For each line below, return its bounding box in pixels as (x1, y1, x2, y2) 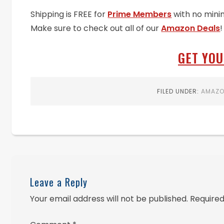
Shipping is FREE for (30, 8, 108, 20)
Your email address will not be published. (30, 192, 188, 204)
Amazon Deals (161, 22, 220, 34)
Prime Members (107, 8, 172, 20)
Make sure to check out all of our (30, 22, 161, 34)
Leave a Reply (30, 174, 88, 189)
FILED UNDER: (156, 87, 201, 96)
